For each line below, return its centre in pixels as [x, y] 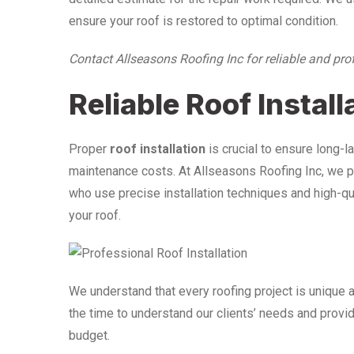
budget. [89, 335]
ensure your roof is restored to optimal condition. [203, 21]
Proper [89, 149]
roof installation [158, 149]
